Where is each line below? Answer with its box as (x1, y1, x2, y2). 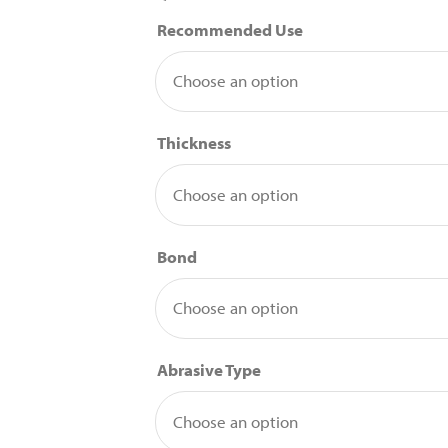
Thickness (157, 132, 232, 154)
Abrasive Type (157, 359, 262, 381)
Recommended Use (157, 18, 304, 40)
